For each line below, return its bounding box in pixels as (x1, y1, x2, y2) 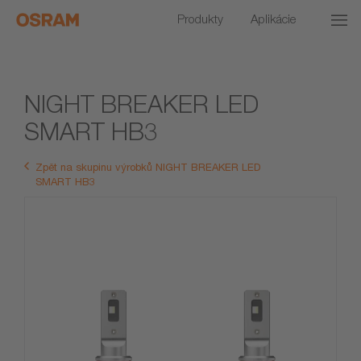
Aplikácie (251, 11, 296, 26)
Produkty (177, 11, 223, 26)
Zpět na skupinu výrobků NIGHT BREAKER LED (35, 160, 260, 174)
